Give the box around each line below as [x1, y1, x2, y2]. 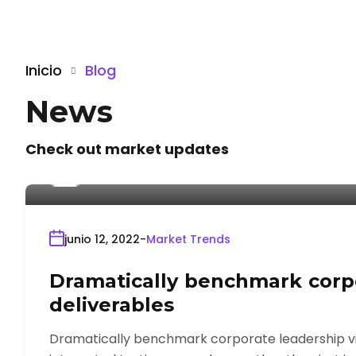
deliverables [49, 293, 174, 316]
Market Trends [146, 231, 230, 247]
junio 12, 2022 [64, 231, 140, 247]
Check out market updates [25, 139, 229, 159]
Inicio [25, 60, 62, 80]
